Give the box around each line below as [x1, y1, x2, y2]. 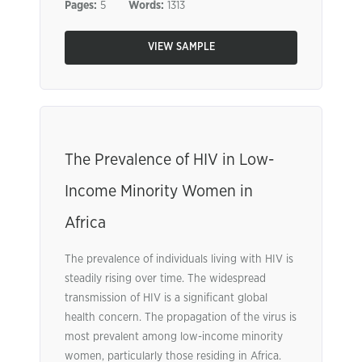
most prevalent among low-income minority [65, 331, 283, 343]
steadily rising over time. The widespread [65, 273, 266, 284]
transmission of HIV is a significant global [65, 293, 267, 304]
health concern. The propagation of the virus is [65, 312, 297, 323]
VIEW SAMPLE [147, 42, 215, 53]
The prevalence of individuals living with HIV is [65, 254, 293, 265]
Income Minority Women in [65, 183, 253, 200]
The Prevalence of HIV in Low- [65, 152, 274, 168]
